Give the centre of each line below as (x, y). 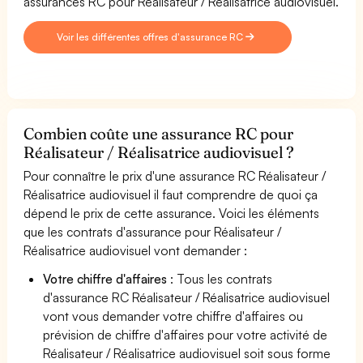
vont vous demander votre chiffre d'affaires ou (173, 316)
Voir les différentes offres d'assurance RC (152, 36)
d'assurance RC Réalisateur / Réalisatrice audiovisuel (187, 297)
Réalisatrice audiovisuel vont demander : (136, 250)
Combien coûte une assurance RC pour (159, 133)
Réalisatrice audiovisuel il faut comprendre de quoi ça (171, 194)
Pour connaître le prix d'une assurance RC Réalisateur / (175, 175)
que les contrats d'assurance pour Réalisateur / (153, 231)
